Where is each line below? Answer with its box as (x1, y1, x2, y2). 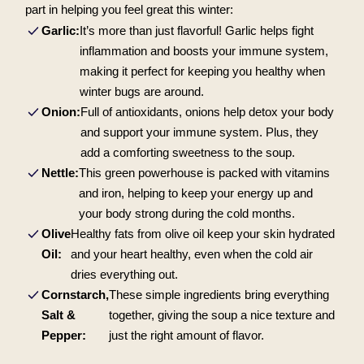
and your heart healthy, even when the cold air (70, 248, 313, 262)
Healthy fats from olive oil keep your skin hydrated (70, 227, 335, 241)
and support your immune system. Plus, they (80, 126, 318, 140)
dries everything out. (70, 268, 178, 282)
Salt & (41, 309, 76, 323)
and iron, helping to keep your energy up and (78, 187, 313, 201)
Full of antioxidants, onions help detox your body (80, 106, 334, 119)
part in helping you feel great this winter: (24, 3, 233, 17)
